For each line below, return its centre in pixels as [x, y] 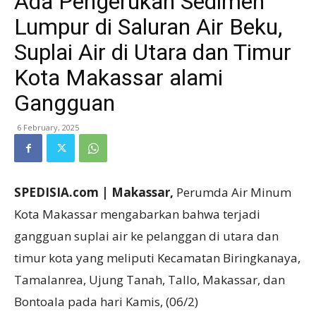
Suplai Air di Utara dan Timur [153, 52]
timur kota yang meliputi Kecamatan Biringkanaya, [157, 258]
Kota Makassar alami [119, 78]
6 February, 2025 [48, 127]
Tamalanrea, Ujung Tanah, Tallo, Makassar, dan [150, 280]
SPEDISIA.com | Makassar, [95, 192]
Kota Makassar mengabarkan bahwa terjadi [137, 214]
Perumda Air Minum [234, 192]
